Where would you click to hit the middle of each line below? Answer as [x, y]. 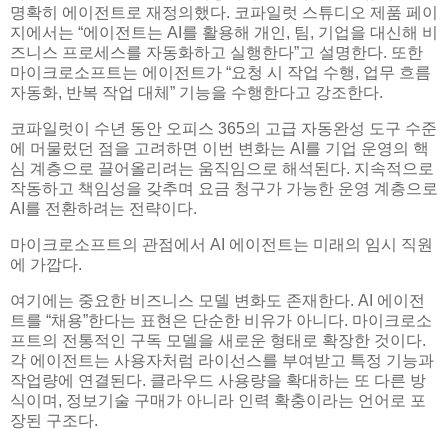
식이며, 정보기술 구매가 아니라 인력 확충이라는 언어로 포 [218, 400]
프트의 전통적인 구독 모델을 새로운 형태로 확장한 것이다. [218, 340]
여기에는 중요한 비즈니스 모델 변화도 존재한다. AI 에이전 [217, 300]
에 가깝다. [46, 264]
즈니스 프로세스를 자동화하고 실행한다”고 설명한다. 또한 [216, 53]
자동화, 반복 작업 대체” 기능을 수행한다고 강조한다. [196, 93]
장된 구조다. [54, 420]
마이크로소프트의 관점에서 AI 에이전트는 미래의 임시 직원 [221, 244]
